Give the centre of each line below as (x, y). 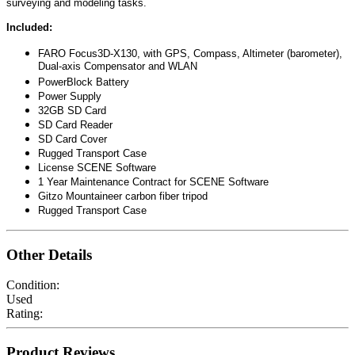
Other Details (49, 254)
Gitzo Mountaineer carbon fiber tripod (123, 196)
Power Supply (70, 96)
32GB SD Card (72, 111)
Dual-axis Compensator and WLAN (118, 67)
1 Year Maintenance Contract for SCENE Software (153, 182)
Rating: (25, 314)
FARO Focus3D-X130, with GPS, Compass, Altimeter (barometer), (190, 53)
